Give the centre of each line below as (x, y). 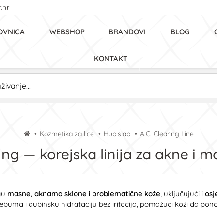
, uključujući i (183, 194)
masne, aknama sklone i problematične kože (84, 194)
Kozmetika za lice (67, 134)
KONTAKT (111, 58)
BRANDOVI (127, 32)
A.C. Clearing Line (167, 134)
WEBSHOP (67, 32)
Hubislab (117, 134)
